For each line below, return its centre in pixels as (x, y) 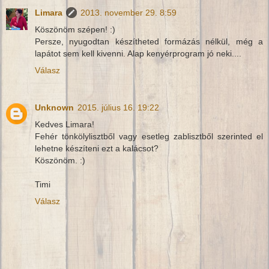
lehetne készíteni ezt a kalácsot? (97, 148)
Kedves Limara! (65, 124)
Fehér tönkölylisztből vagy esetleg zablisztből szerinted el (149, 136)
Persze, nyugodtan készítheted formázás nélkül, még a (149, 41)
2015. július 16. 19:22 (118, 107)
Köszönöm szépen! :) (75, 29)
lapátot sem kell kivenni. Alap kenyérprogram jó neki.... (138, 53)
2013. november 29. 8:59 (128, 12)
